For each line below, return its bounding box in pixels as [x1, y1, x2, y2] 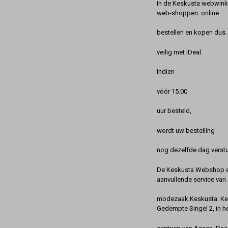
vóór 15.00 [157, 87, 187, 95]
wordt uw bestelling [157, 126, 215, 134]
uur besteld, [157, 107, 191, 115]
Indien [157, 68, 175, 76]
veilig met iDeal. [157, 48, 203, 56]
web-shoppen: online [157, 9, 219, 17]
